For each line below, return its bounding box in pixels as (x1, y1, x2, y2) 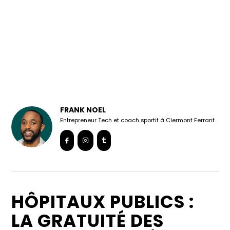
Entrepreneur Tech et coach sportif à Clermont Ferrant (60, 116, 215, 124)
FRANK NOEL (60, 104, 106, 115)
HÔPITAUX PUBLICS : (11, 189, 195, 214)
